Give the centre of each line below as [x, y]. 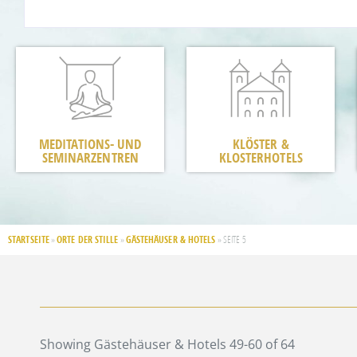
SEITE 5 [234, 239]
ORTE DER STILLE [88, 239]
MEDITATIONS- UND [90, 143]
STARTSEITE [29, 239]
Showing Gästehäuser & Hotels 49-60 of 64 [167, 344]
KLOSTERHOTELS [261, 157]
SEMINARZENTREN [90, 157]
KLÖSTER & [261, 143]
